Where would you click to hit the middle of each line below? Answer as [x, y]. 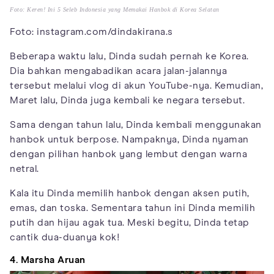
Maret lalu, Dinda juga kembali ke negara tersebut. [127, 100]
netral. [24, 168]
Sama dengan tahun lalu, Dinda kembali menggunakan [136, 124]
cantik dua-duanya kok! [65, 237]
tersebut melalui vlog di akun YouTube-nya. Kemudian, [136, 85]
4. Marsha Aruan [48, 260]
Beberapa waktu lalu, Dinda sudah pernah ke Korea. [129, 56]
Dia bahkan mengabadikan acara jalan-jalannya [118, 71]
